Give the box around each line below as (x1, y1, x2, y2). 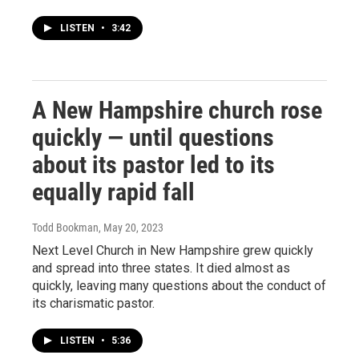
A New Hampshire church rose (32, 95, 322, 124)
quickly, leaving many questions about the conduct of (32, 277, 326, 293)
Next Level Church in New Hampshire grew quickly (32, 242, 313, 258)
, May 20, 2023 (99, 220, 163, 234)
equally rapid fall (32, 177, 195, 206)
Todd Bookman (32, 220, 99, 234)
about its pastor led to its (32, 150, 275, 179)
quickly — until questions (32, 123, 274, 151)
